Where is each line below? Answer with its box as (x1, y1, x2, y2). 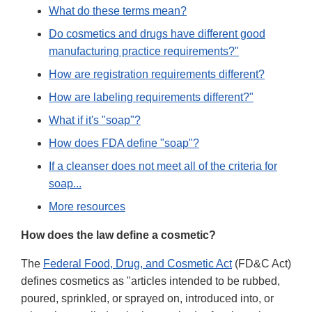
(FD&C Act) (232, 258, 291, 270)
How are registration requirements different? (49, 68, 265, 81)
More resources (49, 201, 125, 213)
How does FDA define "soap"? (49, 137, 199, 150)
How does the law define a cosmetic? (21, 229, 216, 242)
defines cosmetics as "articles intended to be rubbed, (21, 275, 280, 288)
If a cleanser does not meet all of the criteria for (49, 160, 277, 173)
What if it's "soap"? (49, 114, 141, 127)
